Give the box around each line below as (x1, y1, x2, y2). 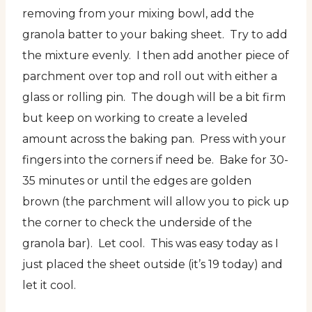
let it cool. (22, 279, 76, 292)
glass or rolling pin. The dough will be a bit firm (22, 91, 286, 104)
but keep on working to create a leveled (22, 111, 248, 125)
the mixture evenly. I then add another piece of (22, 49, 289, 63)
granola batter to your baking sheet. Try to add (22, 28, 288, 42)
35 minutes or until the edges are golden (22, 174, 251, 188)
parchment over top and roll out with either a (22, 70, 277, 84)
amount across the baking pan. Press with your (22, 132, 286, 146)
